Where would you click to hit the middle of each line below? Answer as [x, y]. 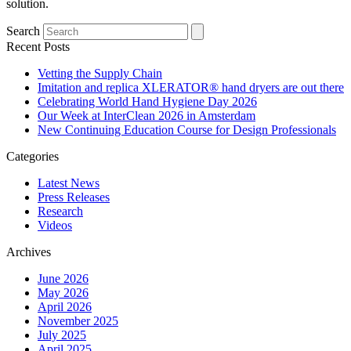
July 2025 [62, 335]
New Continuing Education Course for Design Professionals [187, 130]
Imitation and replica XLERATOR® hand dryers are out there [191, 88]
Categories [33, 157]
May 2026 [63, 293]
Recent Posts [38, 47]
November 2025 [78, 321]
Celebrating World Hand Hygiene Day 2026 [147, 102]
